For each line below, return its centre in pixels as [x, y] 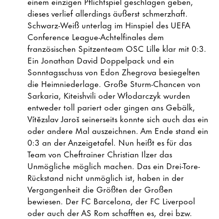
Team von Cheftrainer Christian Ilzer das [100, 154]
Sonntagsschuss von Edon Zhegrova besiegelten [114, 72]
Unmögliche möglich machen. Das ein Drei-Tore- [114, 165]
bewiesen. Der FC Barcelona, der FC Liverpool [111, 201]
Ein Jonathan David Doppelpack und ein [101, 60]
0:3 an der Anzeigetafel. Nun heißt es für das [109, 142]
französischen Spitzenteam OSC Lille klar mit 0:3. [117, 48]
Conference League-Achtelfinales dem [96, 36]
